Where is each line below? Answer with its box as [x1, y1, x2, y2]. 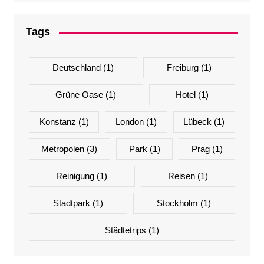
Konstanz [39, 117, 76, 127]
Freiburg [167, 62, 199, 73]
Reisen [167, 171, 195, 181]
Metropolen [41, 144, 85, 154]
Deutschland [52, 62, 101, 73]
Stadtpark [52, 198, 90, 209]
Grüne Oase [55, 90, 104, 100]
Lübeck [183, 117, 212, 127]
